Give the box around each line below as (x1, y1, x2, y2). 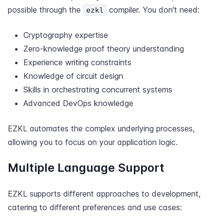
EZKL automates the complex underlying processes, (8, 124, 195, 133)
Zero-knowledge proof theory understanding (23, 44, 184, 54)
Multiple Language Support (8, 161, 164, 175)
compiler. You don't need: (107, 5, 200, 15)
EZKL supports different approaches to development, (8, 189, 200, 199)
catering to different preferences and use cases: (8, 202, 182, 212)
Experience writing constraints (23, 57, 131, 67)
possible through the (8, 5, 83, 15)
